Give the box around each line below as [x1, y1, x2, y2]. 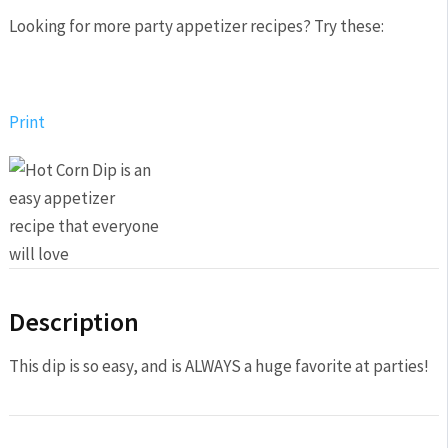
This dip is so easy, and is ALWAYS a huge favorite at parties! [8, 355, 429, 378]
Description [8, 305, 139, 339]
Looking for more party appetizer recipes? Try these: [8, 15, 384, 38]
